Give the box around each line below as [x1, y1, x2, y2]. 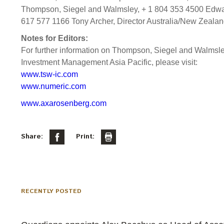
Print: [76, 131, 94, 141]
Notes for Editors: [21, 33, 88, 42]
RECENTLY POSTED [21, 186, 81, 195]
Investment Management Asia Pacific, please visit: [21, 57, 197, 66]
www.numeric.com [21, 81, 86, 90]
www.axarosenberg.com [21, 98, 106, 107]
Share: [21, 131, 43, 141]
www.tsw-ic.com [21, 69, 78, 78]
